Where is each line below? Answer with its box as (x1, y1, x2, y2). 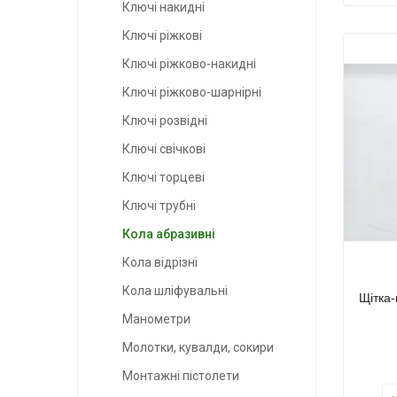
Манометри (122, 312, 191, 327)
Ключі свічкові (122, 142, 206, 157)
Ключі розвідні (122, 113, 207, 128)
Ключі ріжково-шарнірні (122, 85, 261, 100)
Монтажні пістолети (122, 369, 239, 384)
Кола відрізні (122, 255, 198, 270)
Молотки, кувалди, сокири (122, 340, 274, 355)
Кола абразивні (122, 227, 215, 242)
